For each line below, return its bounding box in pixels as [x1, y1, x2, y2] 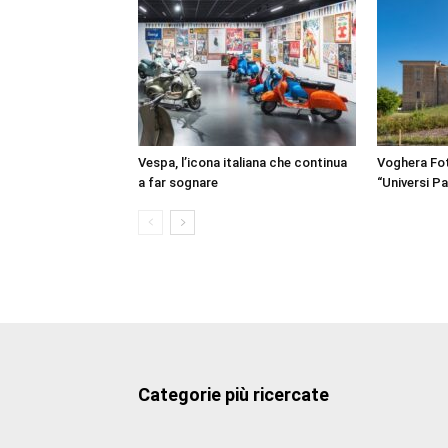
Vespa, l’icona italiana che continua [138, 155, 347, 171]
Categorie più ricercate [138, 384, 329, 406]
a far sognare [138, 175, 218, 191]
